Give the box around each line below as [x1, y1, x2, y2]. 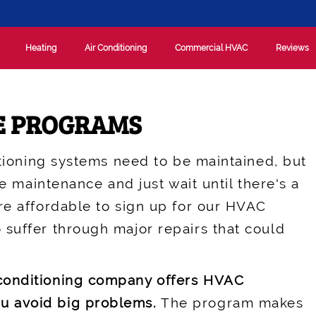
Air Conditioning [85, 42, 147, 53]
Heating [25, 42, 57, 53]
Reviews [276, 42, 310, 53]
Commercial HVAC [175, 42, 248, 53]
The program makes [157, 295, 304, 311]
